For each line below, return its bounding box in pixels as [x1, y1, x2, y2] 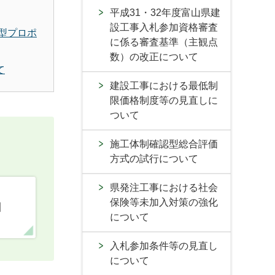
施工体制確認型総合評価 [110, 139, 218, 149]
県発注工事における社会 [110, 182, 218, 193]
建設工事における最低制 [110, 80, 218, 91]
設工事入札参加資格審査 [110, 22, 218, 33]
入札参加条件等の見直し [110, 241, 218, 251]
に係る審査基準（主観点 [110, 37, 218, 47]
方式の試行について [110, 153, 198, 164]
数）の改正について [110, 52, 198, 62]
